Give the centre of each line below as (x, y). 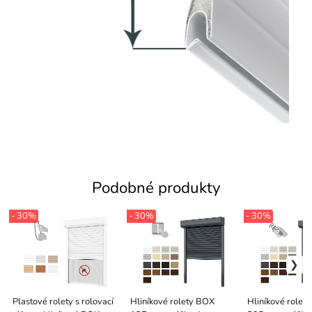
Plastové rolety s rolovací (63, 301)
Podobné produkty (156, 187)
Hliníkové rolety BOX (172, 301)
